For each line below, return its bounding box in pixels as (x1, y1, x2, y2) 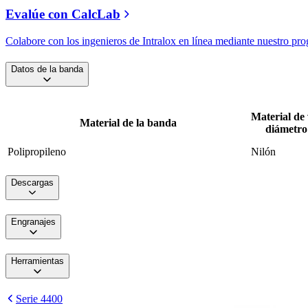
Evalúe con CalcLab (5, 7, 120, 22)
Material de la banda (79, 117, 177, 129)
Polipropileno (8, 146, 66, 158)
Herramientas (11, 256, 64, 267)
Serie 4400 (16, 293, 63, 305)
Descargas (11, 177, 54, 188)
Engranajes (11, 216, 56, 227)
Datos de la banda (11, 64, 83, 75)
